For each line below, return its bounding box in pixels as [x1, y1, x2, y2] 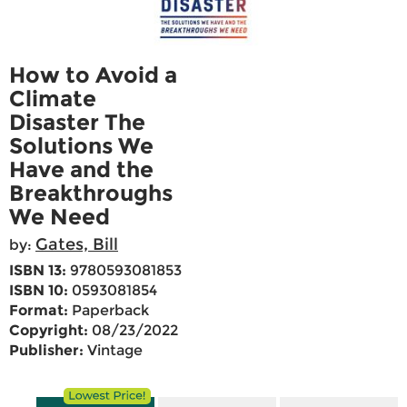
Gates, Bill [35, 234, 118, 255]
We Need [9, 203, 110, 231]
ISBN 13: [9, 262, 66, 280]
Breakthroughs [9, 180, 173, 207]
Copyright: [9, 322, 88, 340]
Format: [9, 302, 68, 320]
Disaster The [9, 109, 145, 136]
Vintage [84, 342, 143, 360]
